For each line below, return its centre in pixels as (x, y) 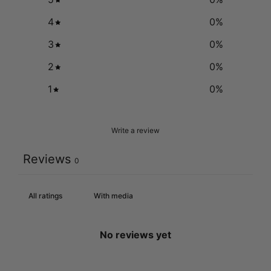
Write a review (135, 131)
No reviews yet (135, 235)
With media (113, 196)
